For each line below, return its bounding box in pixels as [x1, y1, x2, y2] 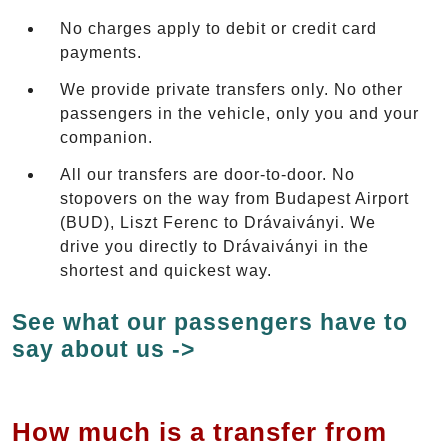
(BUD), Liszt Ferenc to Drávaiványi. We [60, 213, 376, 231]
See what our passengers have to [12, 308, 408, 335]
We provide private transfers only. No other [60, 80, 403, 98]
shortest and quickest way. [60, 261, 272, 279]
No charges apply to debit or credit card [60, 19, 377, 37]
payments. [60, 43, 142, 61]
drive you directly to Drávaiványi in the [60, 237, 369, 255]
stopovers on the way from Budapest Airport [60, 189, 409, 207]
